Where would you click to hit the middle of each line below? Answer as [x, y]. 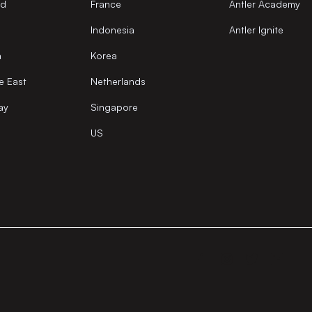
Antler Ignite [256, 30]
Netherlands [118, 81]
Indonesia [112, 30]
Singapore [114, 107]
